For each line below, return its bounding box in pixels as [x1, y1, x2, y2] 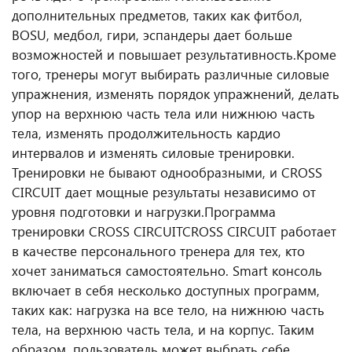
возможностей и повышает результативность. [12, 46, 296, 63]
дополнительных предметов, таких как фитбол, [12, 6, 302, 24]
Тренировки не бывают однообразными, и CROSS [12, 163, 322, 181]
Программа [204, 203, 276, 220]
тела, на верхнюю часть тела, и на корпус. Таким [12, 321, 314, 338]
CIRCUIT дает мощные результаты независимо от [12, 183, 316, 200]
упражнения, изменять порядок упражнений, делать [12, 85, 339, 102]
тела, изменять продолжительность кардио [12, 124, 280, 141]
